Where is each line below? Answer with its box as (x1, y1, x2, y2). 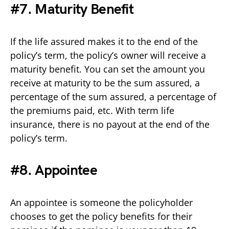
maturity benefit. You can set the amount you (10, 62, 205, 75)
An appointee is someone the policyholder (10, 196, 193, 209)
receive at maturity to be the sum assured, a (10, 76, 200, 89)
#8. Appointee (10, 162, 97, 179)
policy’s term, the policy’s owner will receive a (10, 49, 206, 61)
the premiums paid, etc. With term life (10, 104, 174, 117)
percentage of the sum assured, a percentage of (10, 90, 216, 103)
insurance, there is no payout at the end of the (10, 118, 210, 130)
